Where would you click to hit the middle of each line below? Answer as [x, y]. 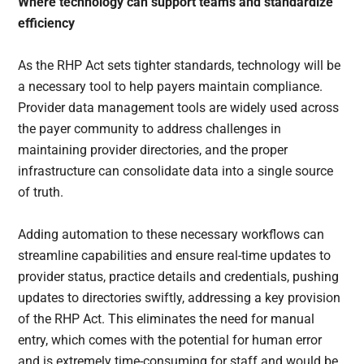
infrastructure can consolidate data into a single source [176, 171]
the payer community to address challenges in [150, 129]
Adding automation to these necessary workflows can [171, 235]
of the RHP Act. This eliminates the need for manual [167, 319]
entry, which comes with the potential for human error [170, 340]
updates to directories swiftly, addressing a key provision [180, 298]
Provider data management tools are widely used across [179, 108]
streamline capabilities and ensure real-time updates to [175, 256]
